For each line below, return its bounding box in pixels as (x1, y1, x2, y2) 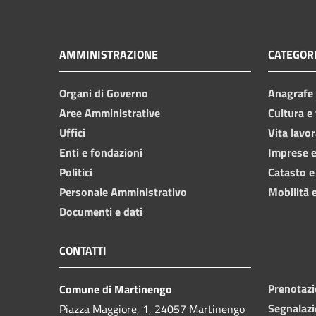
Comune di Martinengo (59, 280, 172, 298)
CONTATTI (59, 241, 107, 259)
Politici (59, 163, 92, 181)
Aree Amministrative (59, 104, 160, 121)
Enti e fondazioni (59, 143, 142, 161)
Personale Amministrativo (59, 183, 187, 200)
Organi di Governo (59, 84, 148, 102)
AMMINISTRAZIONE (59, 45, 158, 63)
